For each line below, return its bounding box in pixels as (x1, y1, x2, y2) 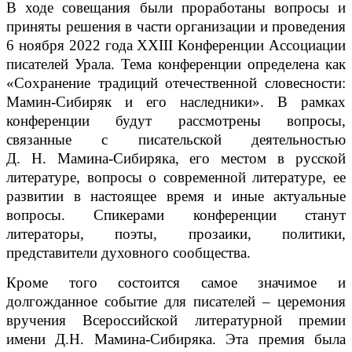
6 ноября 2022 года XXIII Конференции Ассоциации (6, 37, 346, 54)
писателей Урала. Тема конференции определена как (6, 56, 346, 73)
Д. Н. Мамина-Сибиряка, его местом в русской (6, 150, 346, 167)
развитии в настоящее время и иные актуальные (6, 188, 346, 205)
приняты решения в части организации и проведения (6, 18, 346, 35)
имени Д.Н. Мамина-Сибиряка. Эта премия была (6, 330, 346, 347)
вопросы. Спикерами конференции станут (6, 207, 346, 224)
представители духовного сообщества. (6, 244, 251, 262)
